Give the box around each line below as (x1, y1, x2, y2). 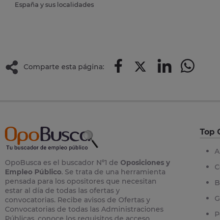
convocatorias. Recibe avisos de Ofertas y (5, 195, 150, 204)
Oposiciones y (120, 158, 170, 167)
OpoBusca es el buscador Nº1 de (5, 158, 120, 167)
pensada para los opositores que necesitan (5, 176, 157, 186)
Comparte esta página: (24, 62, 104, 72)
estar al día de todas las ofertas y (5, 186, 120, 195)
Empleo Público (5, 167, 61, 176)
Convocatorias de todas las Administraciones (5, 204, 164, 214)
